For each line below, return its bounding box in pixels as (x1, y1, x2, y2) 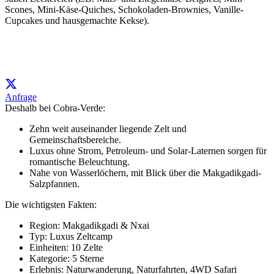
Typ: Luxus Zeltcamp (29, 231, 113, 242)
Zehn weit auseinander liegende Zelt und (29, 123, 187, 134)
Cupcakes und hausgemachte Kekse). (5, 15, 149, 26)
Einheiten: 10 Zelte (29, 242, 103, 253)
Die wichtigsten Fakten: (5, 199, 97, 210)
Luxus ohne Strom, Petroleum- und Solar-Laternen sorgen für (29, 145, 267, 156)
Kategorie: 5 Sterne (29, 253, 104, 264)
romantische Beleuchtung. (29, 156, 130, 167)
